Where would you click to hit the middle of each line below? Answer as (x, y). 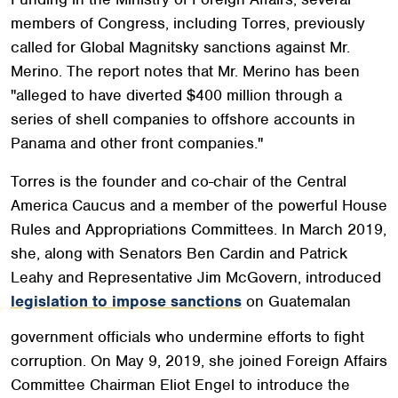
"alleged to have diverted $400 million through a (176, 95)
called (32, 47)
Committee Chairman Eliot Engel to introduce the (180, 384)
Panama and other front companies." (137, 143)
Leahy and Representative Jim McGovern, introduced (196, 277)
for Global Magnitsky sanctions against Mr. (201, 47)
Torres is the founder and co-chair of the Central (179, 181)
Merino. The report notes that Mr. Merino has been (185, 71)
